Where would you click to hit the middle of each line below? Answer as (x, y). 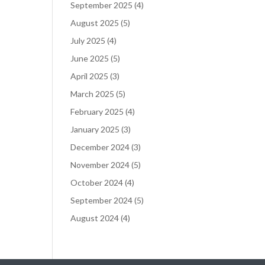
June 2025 (90, 58)
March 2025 (93, 94)
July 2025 (88, 41)
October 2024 (97, 182)
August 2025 (95, 23)
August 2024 (95, 218)
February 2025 (97, 112)
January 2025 (95, 129)
